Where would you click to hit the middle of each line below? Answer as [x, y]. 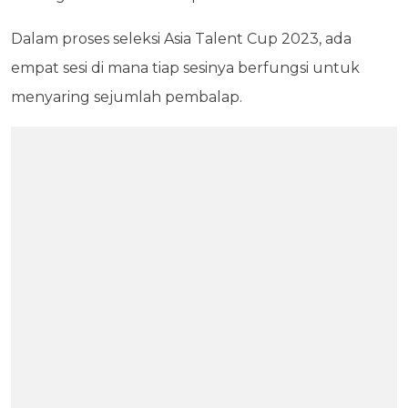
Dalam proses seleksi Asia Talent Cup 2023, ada [181, 39]
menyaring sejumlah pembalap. [127, 97]
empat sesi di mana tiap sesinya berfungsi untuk [185, 68]
